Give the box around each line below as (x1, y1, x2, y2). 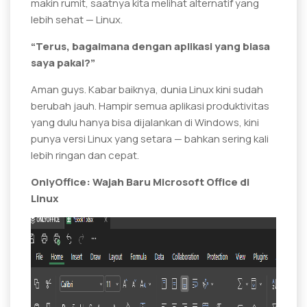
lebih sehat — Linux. (31, 12, 123, 27)
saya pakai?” (31, 55, 95, 70)
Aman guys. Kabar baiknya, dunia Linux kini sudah (31, 82, 263, 97)
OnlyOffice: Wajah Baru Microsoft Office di (31, 174, 249, 189)
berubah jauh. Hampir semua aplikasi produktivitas (31, 98, 269, 113)
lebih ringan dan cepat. (31, 147, 139, 162)
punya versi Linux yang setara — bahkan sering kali (31, 131, 269, 146)
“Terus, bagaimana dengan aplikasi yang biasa (31, 38, 270, 53)
